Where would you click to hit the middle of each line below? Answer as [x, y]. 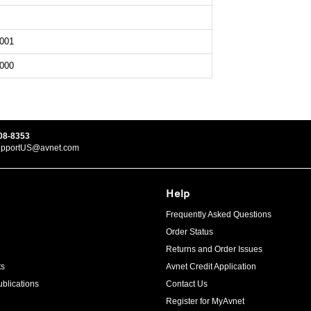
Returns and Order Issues [214, 250]
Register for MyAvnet [205, 302]
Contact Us [187, 284]
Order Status [190, 232]
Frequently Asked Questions [219, 215]
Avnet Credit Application [211, 267]
